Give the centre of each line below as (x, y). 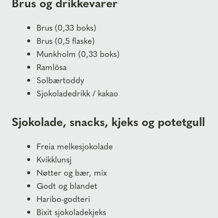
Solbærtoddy (60, 80)
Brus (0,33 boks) (66, 27)
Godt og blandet (67, 185)
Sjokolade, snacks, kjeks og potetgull (108, 121)
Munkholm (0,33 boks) (78, 54)
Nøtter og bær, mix (72, 172)
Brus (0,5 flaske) (66, 41)
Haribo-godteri (63, 198)
